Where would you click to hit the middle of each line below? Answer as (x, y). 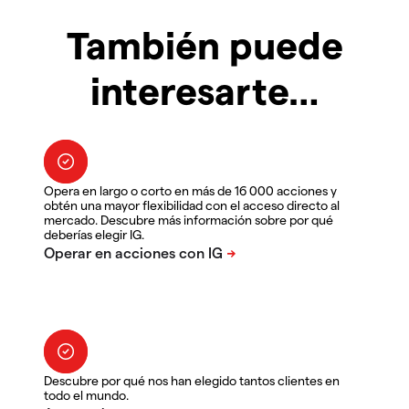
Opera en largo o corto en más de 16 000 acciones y (190, 190)
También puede (204, 43)
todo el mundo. (86, 394)
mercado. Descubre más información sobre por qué (189, 219)
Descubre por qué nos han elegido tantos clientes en (192, 380)
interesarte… (204, 89)
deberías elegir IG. (94, 234)
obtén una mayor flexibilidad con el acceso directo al (192, 204)
